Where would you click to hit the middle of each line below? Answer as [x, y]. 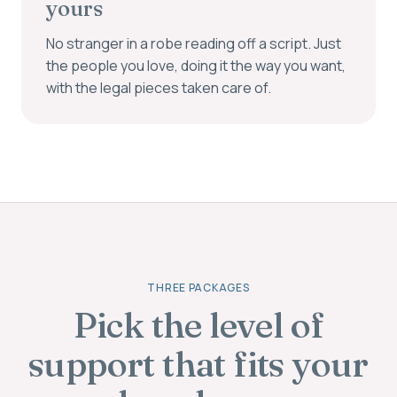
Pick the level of [198, 325]
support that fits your [198, 364]
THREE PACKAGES [198, 288]
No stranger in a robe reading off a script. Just [194, 43]
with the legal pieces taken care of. [159, 88]
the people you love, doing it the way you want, [196, 66]
